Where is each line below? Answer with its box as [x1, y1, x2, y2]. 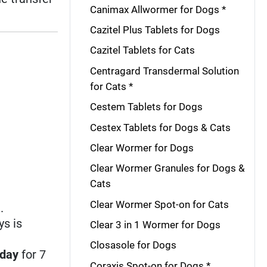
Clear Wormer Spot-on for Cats [89, 198, 229, 210]
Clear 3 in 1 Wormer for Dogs [89, 219, 221, 231]
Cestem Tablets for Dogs [89, 101, 203, 113]
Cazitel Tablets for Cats [89, 44, 195, 57]
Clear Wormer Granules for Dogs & [89, 162, 245, 175]
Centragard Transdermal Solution [89, 64, 239, 77]
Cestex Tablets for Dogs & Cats [89, 121, 231, 133]
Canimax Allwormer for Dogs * [89, 3, 226, 15]
